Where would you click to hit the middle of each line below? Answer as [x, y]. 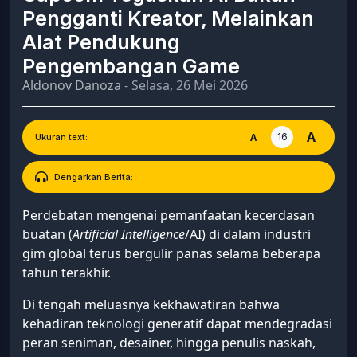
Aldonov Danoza [72, 85]
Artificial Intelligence [129, 234]
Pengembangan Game [131, 66]
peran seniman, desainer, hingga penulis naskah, [169, 342]
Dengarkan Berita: [94, 177]
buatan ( [47, 234]
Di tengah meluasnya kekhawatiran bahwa [151, 304]
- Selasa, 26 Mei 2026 [184, 85]
